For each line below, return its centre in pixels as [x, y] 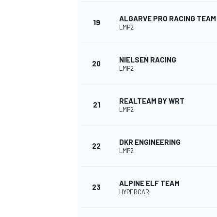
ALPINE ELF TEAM [149, 183]
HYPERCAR [134, 192]
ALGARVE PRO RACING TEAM [168, 19]
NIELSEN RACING [148, 60]
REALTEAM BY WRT [152, 101]
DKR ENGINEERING [150, 142]
